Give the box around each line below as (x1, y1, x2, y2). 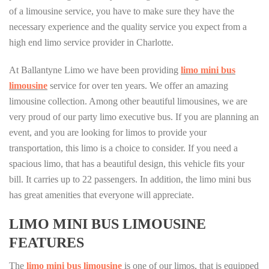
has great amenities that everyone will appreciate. (9, 190, 194, 200)
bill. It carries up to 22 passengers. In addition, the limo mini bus (9, 174, 251, 184)
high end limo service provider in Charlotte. (9, 37, 174, 47)
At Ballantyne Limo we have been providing (9, 65, 181, 75)
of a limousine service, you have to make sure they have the (9, 6, 234, 16)
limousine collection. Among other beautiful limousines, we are (9, 96, 247, 106)
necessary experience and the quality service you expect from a (9, 22, 247, 32)
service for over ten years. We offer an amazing (47, 80, 228, 91)
